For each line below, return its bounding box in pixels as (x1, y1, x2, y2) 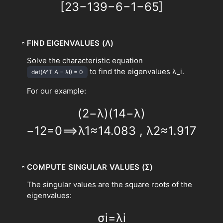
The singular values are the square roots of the (27, 179, 192, 189)
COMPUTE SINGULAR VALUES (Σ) (26, 162, 153, 172)
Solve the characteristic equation (27, 55, 143, 65)
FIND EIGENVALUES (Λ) (26, 38, 114, 48)
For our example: (27, 86, 86, 96)
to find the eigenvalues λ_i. (88, 66, 184, 76)
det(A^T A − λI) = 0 (31, 68, 83, 76)
